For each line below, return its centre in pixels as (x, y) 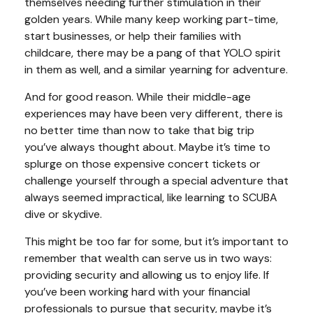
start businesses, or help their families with (133, 36)
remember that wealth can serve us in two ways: (148, 258)
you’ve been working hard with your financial (137, 291)
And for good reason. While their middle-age (138, 96)
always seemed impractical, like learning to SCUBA (151, 197)
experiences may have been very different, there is (154, 113)
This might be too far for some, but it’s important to (156, 241)
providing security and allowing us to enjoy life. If (147, 275)
